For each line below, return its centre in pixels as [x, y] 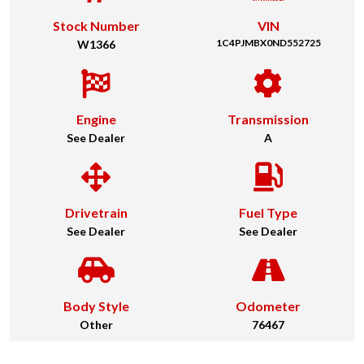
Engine [96, 119]
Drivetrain [96, 212]
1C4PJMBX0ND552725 [268, 43]
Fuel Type [268, 212]
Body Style [96, 306]
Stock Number [96, 26]
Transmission [268, 119]
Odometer [268, 306]
